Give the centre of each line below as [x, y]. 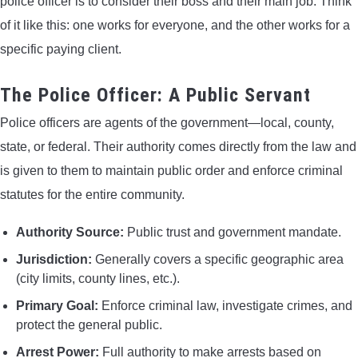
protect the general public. [89, 324]
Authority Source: [70, 232]
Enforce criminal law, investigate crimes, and [225, 305]
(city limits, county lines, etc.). [98, 278]
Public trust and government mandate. [233, 232]
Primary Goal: [57, 305]
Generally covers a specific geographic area [218, 259]
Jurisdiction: [54, 259]
